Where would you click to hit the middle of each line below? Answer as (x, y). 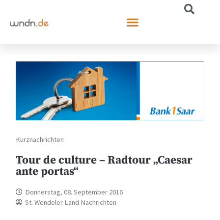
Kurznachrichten (40, 139)
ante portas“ (47, 171)
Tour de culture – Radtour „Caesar (104, 160)
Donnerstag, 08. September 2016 (74, 192)
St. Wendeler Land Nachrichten (71, 202)
